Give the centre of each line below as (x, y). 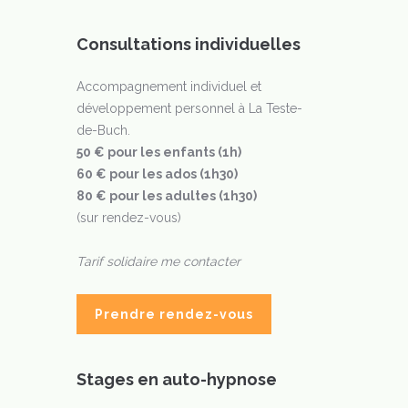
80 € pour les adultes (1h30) (166, 196)
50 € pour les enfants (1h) (158, 152)
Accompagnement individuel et (168, 87)
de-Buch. (103, 130)
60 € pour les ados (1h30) (157, 174)
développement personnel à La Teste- (189, 108)
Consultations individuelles (188, 44)
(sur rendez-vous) (128, 218)
